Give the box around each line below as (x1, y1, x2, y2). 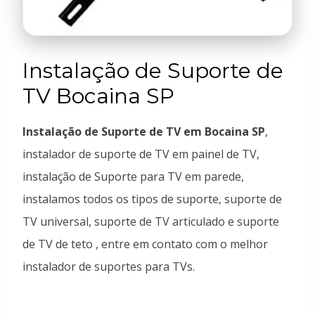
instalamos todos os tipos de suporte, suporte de (22, 191, 282, 207)
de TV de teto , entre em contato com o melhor (22, 236, 268, 252)
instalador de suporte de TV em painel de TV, (22, 146, 259, 162)
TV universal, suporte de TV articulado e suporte (22, 214, 279, 229)
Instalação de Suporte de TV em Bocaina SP (22, 124, 265, 139)
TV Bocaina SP (22, 83, 174, 109)
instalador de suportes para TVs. (22, 259, 195, 274)
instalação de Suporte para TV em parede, (22, 169, 244, 184)
